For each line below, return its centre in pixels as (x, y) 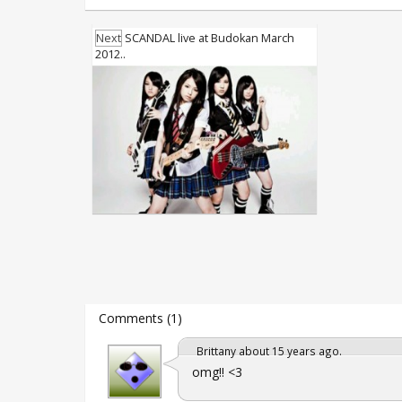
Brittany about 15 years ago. (269, 350)
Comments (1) (140, 318)
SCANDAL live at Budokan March (208, 38)
